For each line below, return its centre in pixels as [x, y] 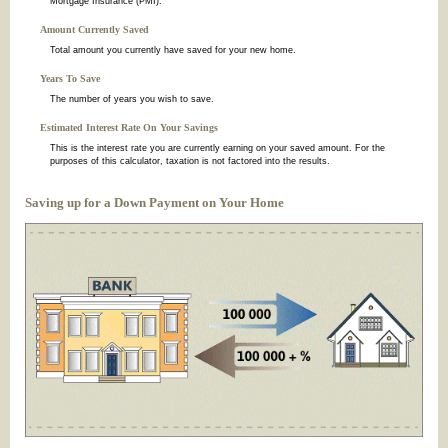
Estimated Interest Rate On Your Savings [129, 128]
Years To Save [70, 79]
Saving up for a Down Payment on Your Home [154, 202]
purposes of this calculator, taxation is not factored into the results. [190, 161]
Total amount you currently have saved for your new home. [173, 49]
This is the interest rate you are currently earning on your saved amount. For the [217, 148]
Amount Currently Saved [94, 29]
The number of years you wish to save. [132, 99]
